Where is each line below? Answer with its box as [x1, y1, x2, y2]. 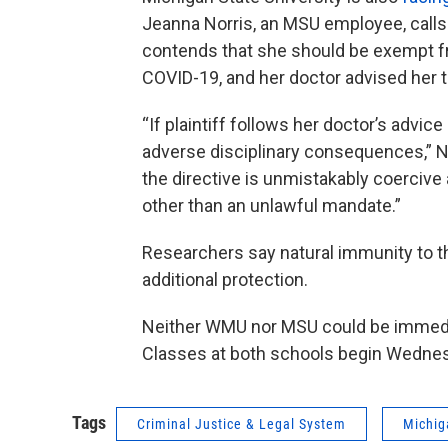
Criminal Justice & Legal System [137, 416, 346, 433]
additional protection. [142, 269, 308, 291]
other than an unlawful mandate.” [142, 195, 401, 217]
